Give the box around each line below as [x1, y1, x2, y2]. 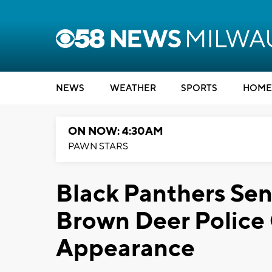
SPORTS [181, 83, 217, 94]
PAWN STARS [68, 140, 128, 152]
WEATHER [109, 83, 156, 94]
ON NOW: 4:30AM [68, 124, 163, 138]
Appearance [56, 233, 195, 264]
